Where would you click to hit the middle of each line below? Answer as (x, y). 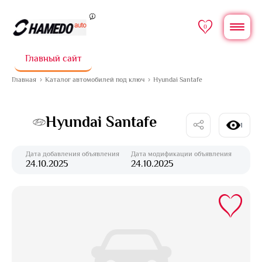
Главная (24, 80)
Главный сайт (53, 58)
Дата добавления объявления (73, 154)
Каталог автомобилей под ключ (95, 80)
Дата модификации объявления (181, 154)
